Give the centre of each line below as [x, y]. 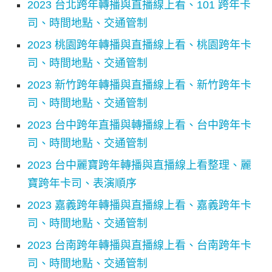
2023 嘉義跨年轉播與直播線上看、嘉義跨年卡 [139, 205]
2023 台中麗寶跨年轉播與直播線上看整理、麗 [139, 165]
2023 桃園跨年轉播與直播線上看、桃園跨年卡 [139, 45]
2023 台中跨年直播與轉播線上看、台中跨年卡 [139, 125]
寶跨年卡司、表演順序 [82, 183]
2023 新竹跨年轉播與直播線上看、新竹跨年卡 [139, 85]
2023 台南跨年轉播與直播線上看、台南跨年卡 [139, 245]
